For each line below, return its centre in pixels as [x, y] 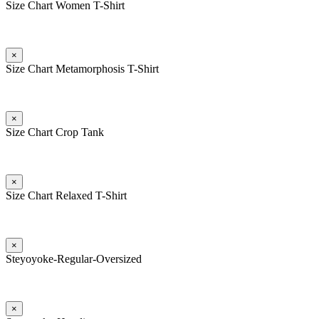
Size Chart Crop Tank [55, 132]
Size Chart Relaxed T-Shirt [66, 195]
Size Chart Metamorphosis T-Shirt [82, 68]
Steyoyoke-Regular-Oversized [74, 258]
